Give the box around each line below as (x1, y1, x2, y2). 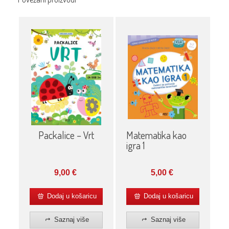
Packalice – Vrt (38, 128, 94, 142)
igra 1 (126, 139, 145, 152)
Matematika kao (126, 128, 187, 142)
